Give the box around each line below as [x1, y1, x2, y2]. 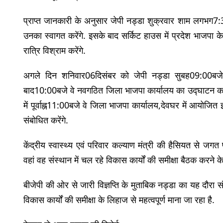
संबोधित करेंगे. [23, 113, 68, 126]
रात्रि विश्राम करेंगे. [23, 44, 86, 56]
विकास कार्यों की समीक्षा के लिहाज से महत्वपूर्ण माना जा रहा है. [23, 193, 215, 206]
